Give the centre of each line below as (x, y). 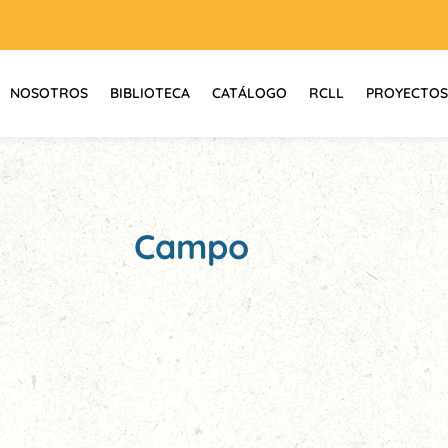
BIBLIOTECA (150, 93)
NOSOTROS (49, 93)
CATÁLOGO (249, 93)
